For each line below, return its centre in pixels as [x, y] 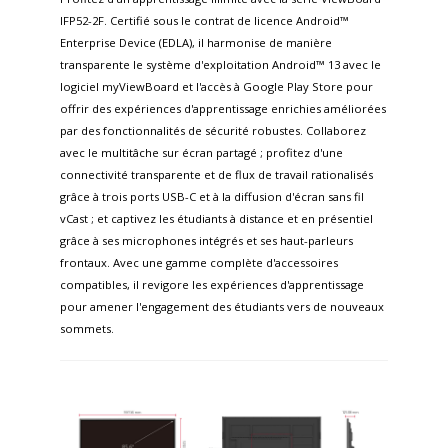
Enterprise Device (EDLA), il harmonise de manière [196, 42]
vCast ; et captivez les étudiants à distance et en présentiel [216, 218]
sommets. [87, 328]
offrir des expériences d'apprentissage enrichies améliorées [223, 108]
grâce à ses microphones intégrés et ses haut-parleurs [206, 240]
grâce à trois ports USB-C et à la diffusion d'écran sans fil [212, 196]
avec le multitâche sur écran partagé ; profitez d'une [201, 152]
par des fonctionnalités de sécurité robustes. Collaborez [213, 130]
